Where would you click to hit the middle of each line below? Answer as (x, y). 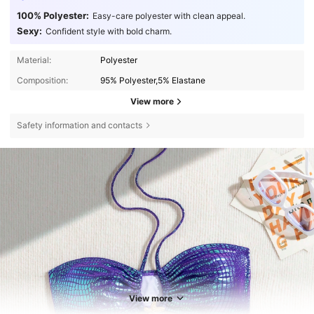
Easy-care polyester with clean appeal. (169, 16)
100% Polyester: (53, 16)
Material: (34, 60)
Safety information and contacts (79, 125)
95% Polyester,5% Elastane (153, 80)
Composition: (42, 80)
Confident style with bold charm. (108, 31)
